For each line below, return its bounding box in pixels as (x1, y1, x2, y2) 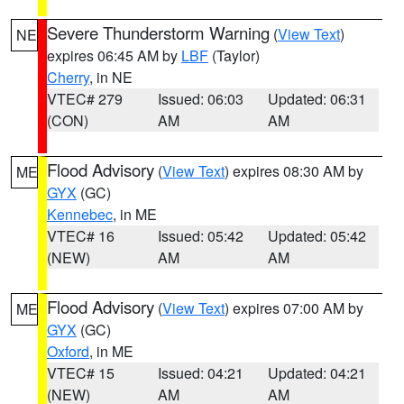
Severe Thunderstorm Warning (47, 21, 270, 44)
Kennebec (47, 204, 113, 225)
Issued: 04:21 (157, 363, 243, 383)
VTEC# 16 (47, 225, 115, 246)
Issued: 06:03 (157, 88, 243, 109)
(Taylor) (208, 45, 260, 66)
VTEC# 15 (47, 363, 115, 383)
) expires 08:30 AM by (225, 161, 363, 181)
